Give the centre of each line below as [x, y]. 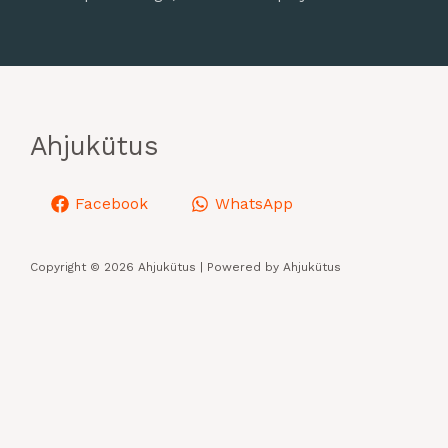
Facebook [112, 203]
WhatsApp [253, 203]
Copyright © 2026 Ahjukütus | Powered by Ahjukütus [185, 267]
